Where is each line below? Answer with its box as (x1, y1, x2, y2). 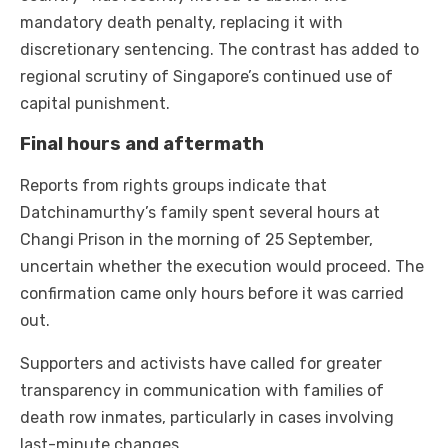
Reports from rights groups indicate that (20, 176, 327, 196)
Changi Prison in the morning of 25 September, (20, 230, 373, 250)
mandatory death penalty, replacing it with (20, 13, 343, 33)
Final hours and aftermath (20, 133, 264, 156)
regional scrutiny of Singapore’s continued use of (20, 67, 393, 87)
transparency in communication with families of (20, 381, 384, 401)
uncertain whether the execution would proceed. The (20, 257, 424, 277)
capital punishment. (20, 94, 170, 114)
